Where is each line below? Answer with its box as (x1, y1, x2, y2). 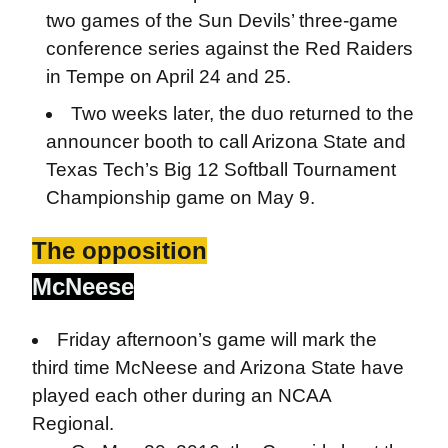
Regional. (31, 412, 114, 434)
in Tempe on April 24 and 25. (45, 66, 291, 87)
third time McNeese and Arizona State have (31, 356, 404, 378)
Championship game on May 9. (45, 186, 315, 208)
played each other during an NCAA (31, 384, 331, 406)
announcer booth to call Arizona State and (45, 130, 406, 152)
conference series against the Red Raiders (45, 38, 413, 59)
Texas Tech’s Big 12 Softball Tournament (45, 158, 396, 180)
